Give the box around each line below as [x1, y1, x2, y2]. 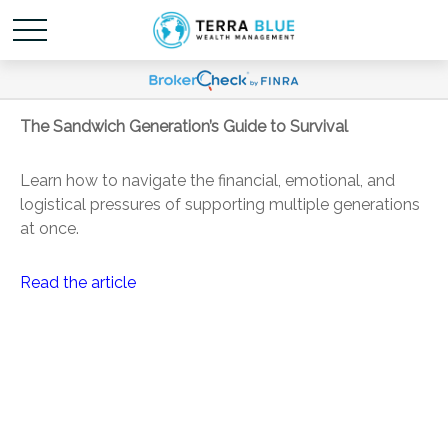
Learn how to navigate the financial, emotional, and [20, 171, 395, 190]
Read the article [20, 273, 136, 292]
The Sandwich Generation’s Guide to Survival [20, 117, 348, 136]
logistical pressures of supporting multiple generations [20, 195, 420, 214]
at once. [20, 219, 79, 238]
